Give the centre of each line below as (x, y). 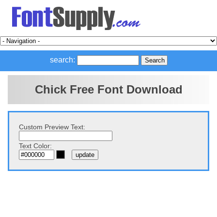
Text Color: (35, 146)
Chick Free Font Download (108, 90)
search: (62, 60)
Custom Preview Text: (52, 127)
